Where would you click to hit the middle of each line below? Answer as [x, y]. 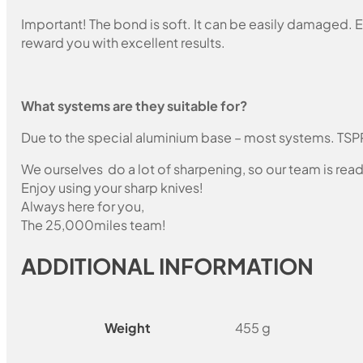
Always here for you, [83, 207]
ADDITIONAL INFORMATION [168, 265]
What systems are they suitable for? [135, 106]
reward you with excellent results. [124, 42]
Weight [128, 327]
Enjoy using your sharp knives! [113, 188]
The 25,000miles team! [94, 225]
